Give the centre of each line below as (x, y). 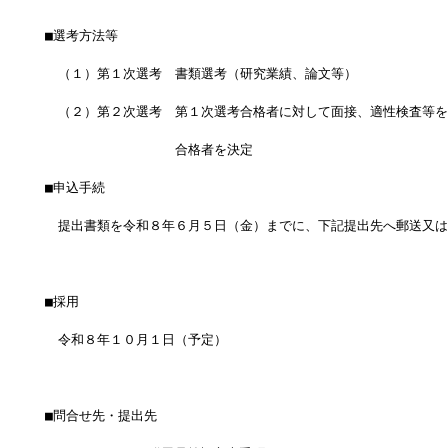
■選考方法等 (81, 36)
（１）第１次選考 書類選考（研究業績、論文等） (200, 74)
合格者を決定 (148, 150)
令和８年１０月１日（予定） (135, 340)
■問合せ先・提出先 (100, 416)
